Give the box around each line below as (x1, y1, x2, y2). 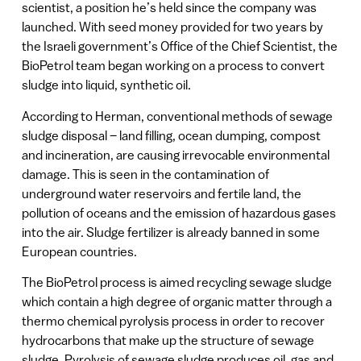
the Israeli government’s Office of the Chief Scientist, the (21, 39, 338, 54)
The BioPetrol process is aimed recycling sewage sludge (21, 275, 332, 290)
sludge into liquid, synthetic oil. (21, 77, 191, 93)
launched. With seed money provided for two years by (21, 19, 323, 35)
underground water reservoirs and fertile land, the (21, 185, 301, 201)
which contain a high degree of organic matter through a (21, 294, 332, 309)
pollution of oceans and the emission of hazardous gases (21, 205, 336, 220)
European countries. (21, 243, 137, 259)
